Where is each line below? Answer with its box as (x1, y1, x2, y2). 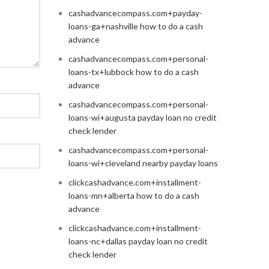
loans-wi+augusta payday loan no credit (68, 112, 217, 123)
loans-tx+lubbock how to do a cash (68, 67, 199, 77)
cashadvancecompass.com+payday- (68, 8, 202, 19)
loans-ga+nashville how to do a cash (68, 21, 203, 32)
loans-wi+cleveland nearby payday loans (68, 158, 218, 169)
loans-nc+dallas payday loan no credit (68, 236, 208, 247)
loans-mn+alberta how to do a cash (68, 190, 199, 201)
